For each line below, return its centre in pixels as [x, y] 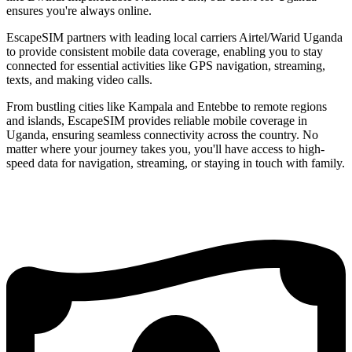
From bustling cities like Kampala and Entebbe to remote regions [167, 107]
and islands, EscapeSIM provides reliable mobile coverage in [157, 121]
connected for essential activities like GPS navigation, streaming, [166, 66]
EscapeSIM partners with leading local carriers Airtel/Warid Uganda [174, 38]
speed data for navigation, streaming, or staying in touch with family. [176, 163]
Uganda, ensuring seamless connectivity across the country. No [162, 135]
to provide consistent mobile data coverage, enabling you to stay [165, 52]
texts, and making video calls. [79, 80]
